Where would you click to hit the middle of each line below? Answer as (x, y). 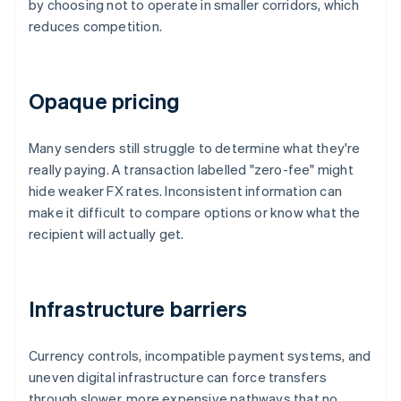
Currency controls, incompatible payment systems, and (200, 356)
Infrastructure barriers (138, 309)
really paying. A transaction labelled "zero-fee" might (191, 170)
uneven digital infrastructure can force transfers (178, 377)
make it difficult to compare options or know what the (195, 213)
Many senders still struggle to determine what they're (195, 148)
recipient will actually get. (107, 234)
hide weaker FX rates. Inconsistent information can (186, 191)
